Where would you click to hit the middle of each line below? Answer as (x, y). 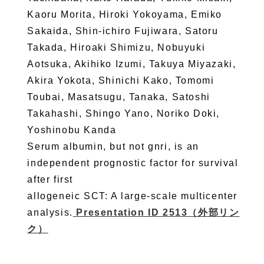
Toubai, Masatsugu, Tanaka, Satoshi (119, 97)
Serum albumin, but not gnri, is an (113, 147)
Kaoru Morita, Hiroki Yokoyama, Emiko (125, 15)
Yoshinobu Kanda (72, 130)
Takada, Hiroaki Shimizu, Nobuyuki (116, 48)
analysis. (50, 213)
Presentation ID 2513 (130, 213)
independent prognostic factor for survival (133, 163)
